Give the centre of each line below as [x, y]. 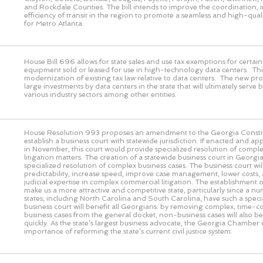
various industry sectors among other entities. [100, 94]
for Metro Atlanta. [54, 23]
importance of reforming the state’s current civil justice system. [128, 231]
